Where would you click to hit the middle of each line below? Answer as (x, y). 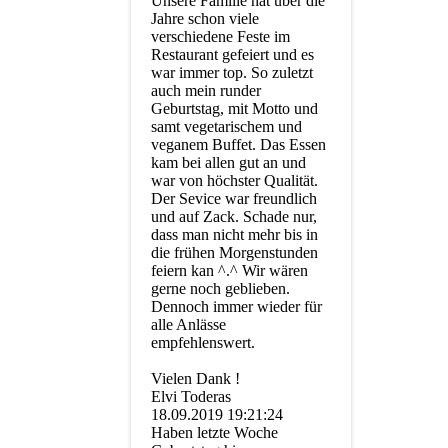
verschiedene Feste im (220, 37)
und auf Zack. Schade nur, (234, 217)
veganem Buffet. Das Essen (238, 145)
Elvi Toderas (191, 397)
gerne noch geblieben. (220, 289)
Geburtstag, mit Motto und (234, 109)
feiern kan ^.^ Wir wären (229, 271)
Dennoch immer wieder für (236, 307)
